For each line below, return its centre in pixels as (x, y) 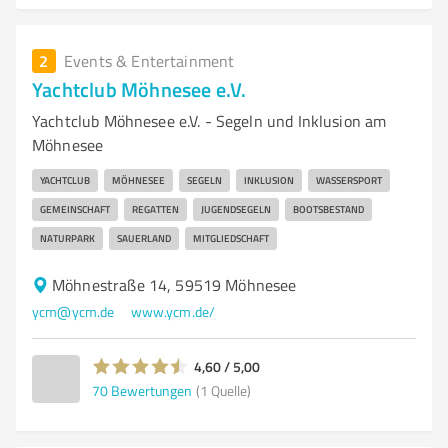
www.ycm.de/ (173, 311)
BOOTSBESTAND (328, 209)
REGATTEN (155, 209)
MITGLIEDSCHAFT (231, 238)
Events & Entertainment (149, 61)
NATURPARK (67, 238)
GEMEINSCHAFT (75, 209)
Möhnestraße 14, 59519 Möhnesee (174, 285)
